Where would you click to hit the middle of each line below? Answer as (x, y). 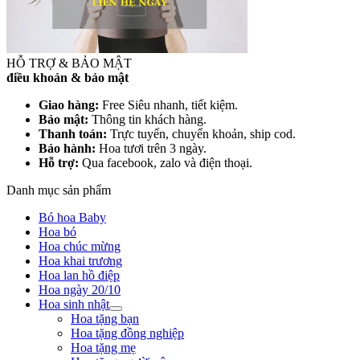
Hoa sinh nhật (74, 304)
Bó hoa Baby (72, 217)
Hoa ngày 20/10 (80, 290)
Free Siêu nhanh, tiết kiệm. (168, 105)
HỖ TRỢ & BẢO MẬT (69, 63)
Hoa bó (57, 232)
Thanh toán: (73, 134)
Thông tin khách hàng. (147, 119)
